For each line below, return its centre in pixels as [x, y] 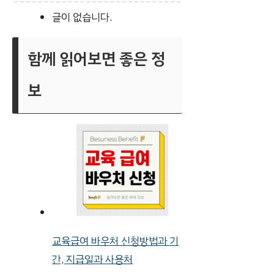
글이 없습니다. [82, 17]
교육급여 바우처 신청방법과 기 [116, 241]
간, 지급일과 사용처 [93, 259]
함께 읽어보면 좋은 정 [96, 59]
